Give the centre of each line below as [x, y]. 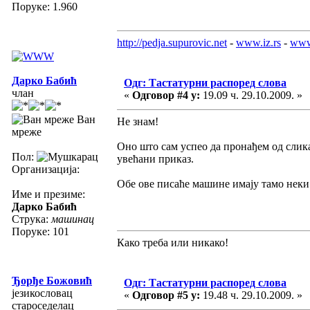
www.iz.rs [258, 42]
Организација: [46, 169]
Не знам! [138, 121]
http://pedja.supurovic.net [172, 42]
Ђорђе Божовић [52, 280]
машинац [73, 219]
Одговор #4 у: [166, 95]
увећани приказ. [155, 158]
